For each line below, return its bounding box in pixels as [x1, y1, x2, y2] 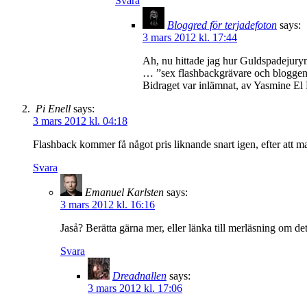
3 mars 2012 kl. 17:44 [143, 31, 237, 43]
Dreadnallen [112, 269, 167, 282]
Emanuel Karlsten [85, 186, 164, 198]
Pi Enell [36, 102, 71, 114]
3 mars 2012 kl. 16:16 [60, 198, 155, 210]
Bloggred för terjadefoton [167, 19, 277, 31]
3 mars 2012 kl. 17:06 [88, 282, 182, 294]
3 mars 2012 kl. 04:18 [33, 114, 127, 127]
